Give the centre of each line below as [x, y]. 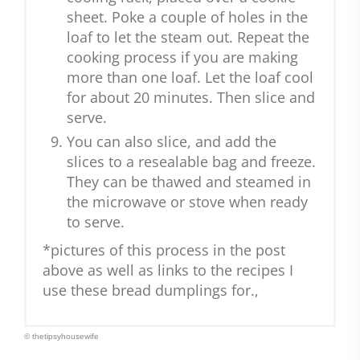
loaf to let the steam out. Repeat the [188, 37]
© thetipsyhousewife [61, 337]
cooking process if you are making [182, 57]
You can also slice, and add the [172, 142]
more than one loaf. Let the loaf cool [190, 78]
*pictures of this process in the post [164, 250]
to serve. [96, 222]
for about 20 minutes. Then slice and [191, 98]
